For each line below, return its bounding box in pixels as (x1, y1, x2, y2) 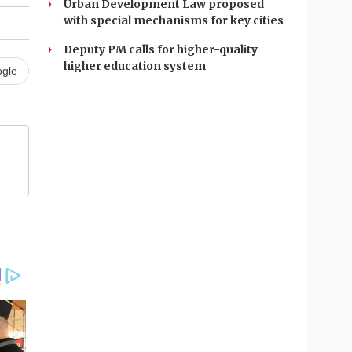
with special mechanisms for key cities (64, 13, 284, 27)
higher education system (64, 59, 206, 73)
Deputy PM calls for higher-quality (64, 42, 258, 57)
